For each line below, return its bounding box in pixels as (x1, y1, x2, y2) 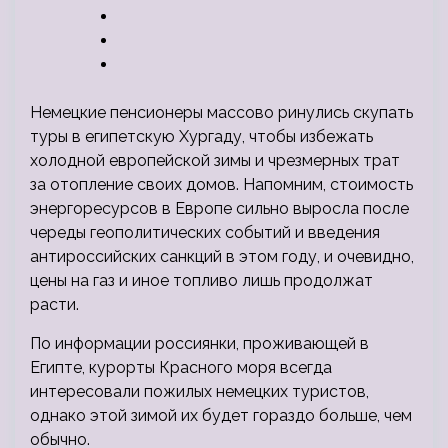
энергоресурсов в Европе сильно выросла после (30, 199, 409, 219)
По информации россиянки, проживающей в (30, 334, 369, 354)
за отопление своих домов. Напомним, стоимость (30, 175, 413, 195)
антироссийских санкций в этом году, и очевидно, (30, 247, 414, 267)
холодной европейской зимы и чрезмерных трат (30, 151, 400, 171)
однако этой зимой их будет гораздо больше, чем (30, 406, 412, 426)
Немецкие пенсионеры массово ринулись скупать (30, 103, 413, 123)
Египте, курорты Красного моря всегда (30, 358, 332, 378)
